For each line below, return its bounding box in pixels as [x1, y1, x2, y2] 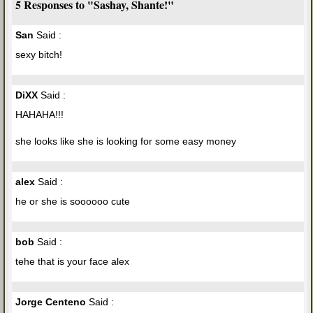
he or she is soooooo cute [15, 196, 130, 208]
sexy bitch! [15, 49, 62, 61]
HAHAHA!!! [15, 109, 64, 121]
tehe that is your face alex [15, 256, 129, 268]
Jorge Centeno [15, 296, 86, 308]
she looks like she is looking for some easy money [15, 136, 236, 147]
